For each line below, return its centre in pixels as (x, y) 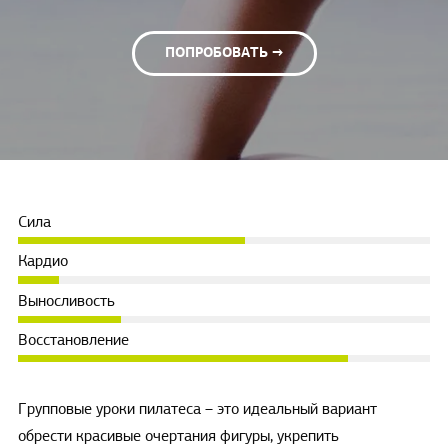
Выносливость (66, 301)
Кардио (42, 262)
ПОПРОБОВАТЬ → (224, 54)
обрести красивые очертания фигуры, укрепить (178, 436)
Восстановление (73, 340)
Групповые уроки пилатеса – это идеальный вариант (197, 409)
